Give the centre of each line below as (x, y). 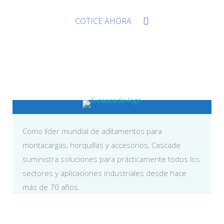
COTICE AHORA (103, 21)
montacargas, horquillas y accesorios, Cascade (101, 145)
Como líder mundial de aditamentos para (92, 131)
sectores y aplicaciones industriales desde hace (104, 173)
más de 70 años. (51, 187)
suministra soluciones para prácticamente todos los (111, 159)
